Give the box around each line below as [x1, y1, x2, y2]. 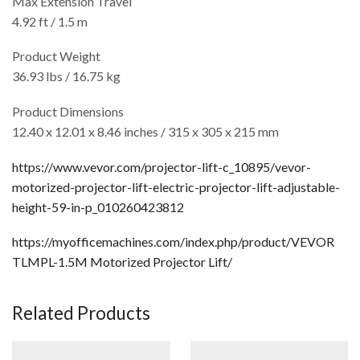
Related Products [12, 301, 150, 324]
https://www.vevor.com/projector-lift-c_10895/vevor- [12, 158, 311, 174]
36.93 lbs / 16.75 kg [12, 68, 121, 84]
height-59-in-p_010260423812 [12, 198, 184, 215]
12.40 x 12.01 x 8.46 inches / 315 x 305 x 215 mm [12, 123, 279, 139]
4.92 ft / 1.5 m [12, 13, 88, 29]
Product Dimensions [12, 103, 124, 119]
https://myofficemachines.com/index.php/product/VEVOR [12, 234, 334, 250]
